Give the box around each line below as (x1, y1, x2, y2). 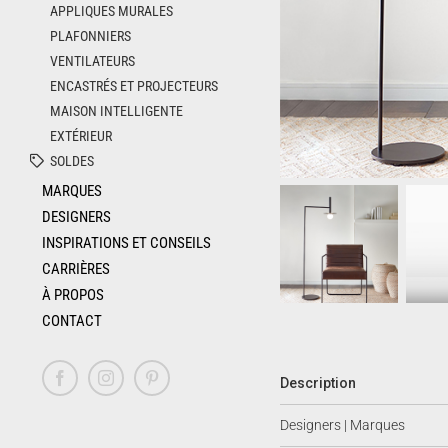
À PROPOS (42, 285, 104, 304)
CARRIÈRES (42, 259, 110, 278)
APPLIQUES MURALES (50, 2, 174, 19)
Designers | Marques (280, 417, 405, 434)
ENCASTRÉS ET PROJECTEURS (50, 77, 219, 94)
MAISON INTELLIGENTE (50, 102, 184, 119)
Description (280, 375, 356, 392)
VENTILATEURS (50, 52, 136, 69)
